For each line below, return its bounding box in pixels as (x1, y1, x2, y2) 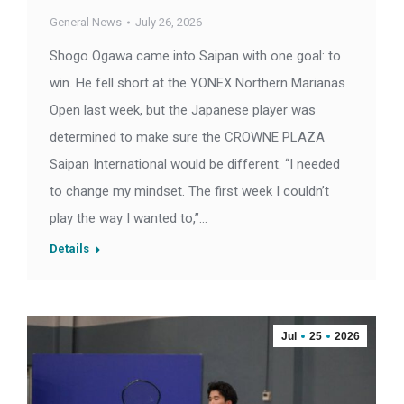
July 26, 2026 (135, 15, 202, 30)
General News (50, 15, 122, 30)
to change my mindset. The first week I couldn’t (50, 183, 329, 200)
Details (50, 242, 89, 256)
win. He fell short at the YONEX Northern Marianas (50, 75, 345, 92)
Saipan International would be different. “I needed (50, 156, 340, 173)
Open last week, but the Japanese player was (50, 102, 316, 119)
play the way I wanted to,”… (50, 210, 207, 227)
